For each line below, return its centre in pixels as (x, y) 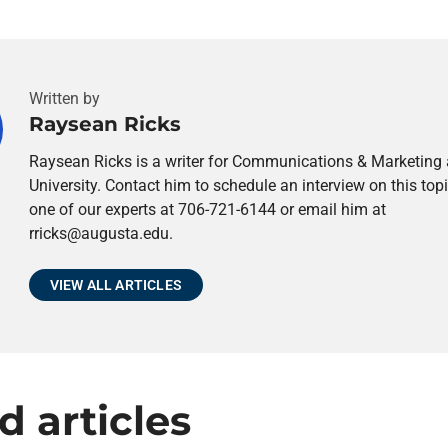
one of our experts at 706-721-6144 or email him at (207, 209)
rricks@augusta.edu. (100, 233)
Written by (64, 98)
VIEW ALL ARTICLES (116, 285)
